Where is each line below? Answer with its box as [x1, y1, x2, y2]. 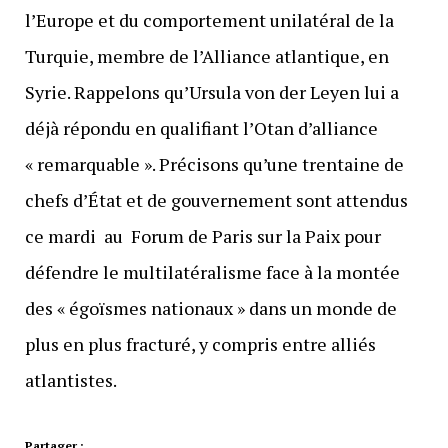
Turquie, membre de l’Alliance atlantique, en [24, 44, 389, 69]
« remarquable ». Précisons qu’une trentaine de [24, 152, 404, 177]
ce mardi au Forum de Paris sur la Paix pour [24, 224, 381, 249]
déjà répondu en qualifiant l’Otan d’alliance [24, 116, 378, 141]
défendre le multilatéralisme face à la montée [24, 260, 400, 285]
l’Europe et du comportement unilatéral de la [24, 8, 394, 33]
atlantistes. [24, 368, 117, 393]
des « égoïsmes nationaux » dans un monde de [24, 296, 397, 321]
